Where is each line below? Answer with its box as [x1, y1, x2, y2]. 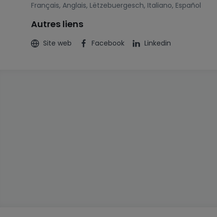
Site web [43, 38, 72, 48]
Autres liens [31, 18, 83, 30]
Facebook [92, 38, 124, 48]
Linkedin [144, 38, 171, 48]
